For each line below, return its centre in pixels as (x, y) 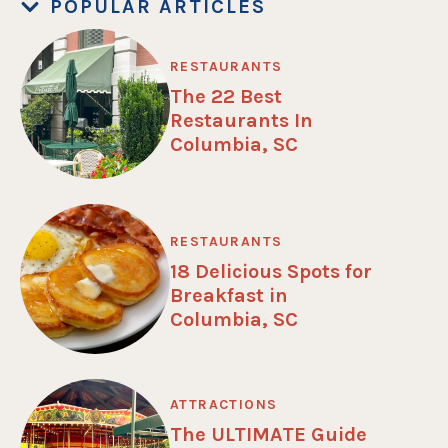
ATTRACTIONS (224, 404)
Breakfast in (229, 295)
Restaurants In (241, 120)
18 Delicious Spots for (271, 271)
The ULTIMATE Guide (268, 434)
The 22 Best (226, 96)
